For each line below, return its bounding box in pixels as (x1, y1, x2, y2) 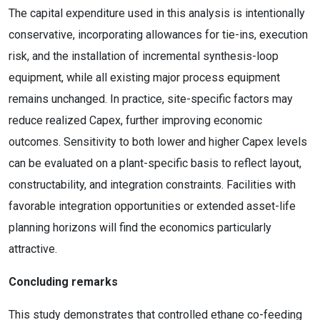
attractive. (9, 242, 60, 256)
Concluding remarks (9, 275, 118, 289)
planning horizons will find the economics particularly (9, 221, 271, 234)
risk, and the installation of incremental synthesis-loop (9, 49, 279, 63)
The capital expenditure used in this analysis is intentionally (9, 6, 305, 20)
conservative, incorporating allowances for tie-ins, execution (9, 28, 308, 41)
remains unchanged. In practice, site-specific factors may (9, 92, 293, 106)
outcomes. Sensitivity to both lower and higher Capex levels (9, 135, 307, 149)
